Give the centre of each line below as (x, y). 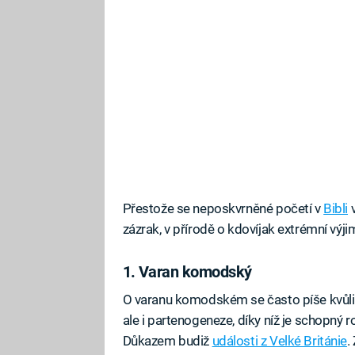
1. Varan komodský (187, 271)
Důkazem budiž (167, 341)
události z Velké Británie (280, 341)
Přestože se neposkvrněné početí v (223, 208)
